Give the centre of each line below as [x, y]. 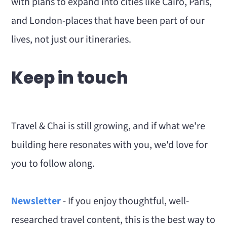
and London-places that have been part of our [108, 21]
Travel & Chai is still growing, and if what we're [108, 126]
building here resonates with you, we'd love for [110, 145]
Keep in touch [70, 78]
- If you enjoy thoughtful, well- [125, 201]
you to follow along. [53, 164]
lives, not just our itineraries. [71, 40]
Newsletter [36, 201]
